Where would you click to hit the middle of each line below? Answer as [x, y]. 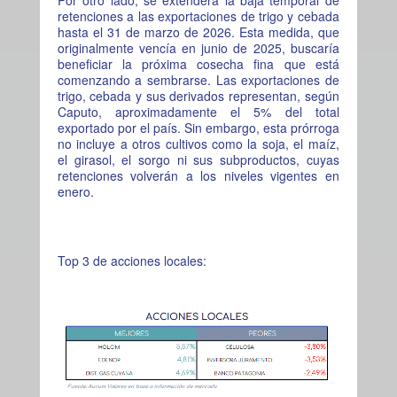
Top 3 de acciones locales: [132, 260]
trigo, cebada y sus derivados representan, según [198, 95]
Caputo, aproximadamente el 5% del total [198, 111]
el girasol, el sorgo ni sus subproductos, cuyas [198, 159]
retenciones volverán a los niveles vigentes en [198, 175]
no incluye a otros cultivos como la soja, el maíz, [198, 143]
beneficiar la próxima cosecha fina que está [198, 63]
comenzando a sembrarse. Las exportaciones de [198, 79]
